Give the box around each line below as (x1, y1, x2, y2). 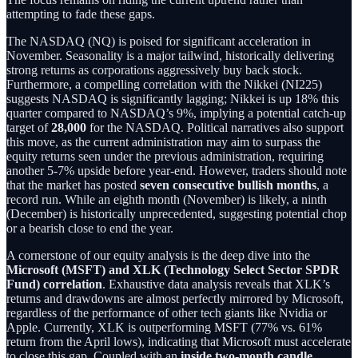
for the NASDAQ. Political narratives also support (86, 120, 344, 134)
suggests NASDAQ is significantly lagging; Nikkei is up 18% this (6, 91, 339, 105)
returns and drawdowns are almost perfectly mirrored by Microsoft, (6, 291, 344, 305)
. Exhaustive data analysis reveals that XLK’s (102, 276, 330, 291)
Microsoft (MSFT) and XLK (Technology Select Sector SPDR (6, 262, 340, 276)
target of (6, 120, 51, 134)
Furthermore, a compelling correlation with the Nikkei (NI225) (6, 77, 322, 91)
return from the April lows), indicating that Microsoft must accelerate (6, 334, 351, 348)
